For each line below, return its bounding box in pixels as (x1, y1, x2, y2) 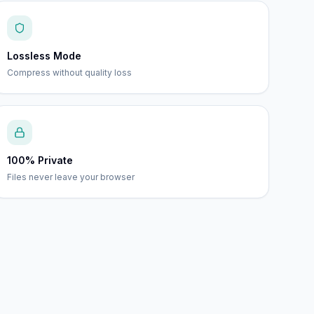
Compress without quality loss (7, 67, 132, 78)
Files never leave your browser (7, 172, 135, 182)
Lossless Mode (7, 50, 82, 62)
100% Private (7, 154, 74, 166)
